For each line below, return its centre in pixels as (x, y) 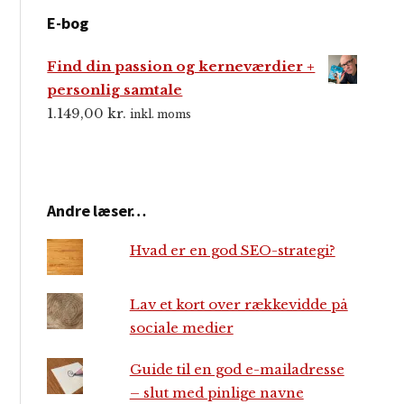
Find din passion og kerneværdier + (181, 67)
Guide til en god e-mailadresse (237, 370)
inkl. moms (161, 115)
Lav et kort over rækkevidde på (239, 305)
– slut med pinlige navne (216, 393)
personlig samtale (115, 90)
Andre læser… (97, 211)
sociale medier (181, 328)
